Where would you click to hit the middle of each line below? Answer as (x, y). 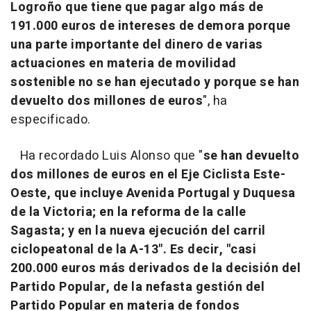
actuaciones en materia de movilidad (124, 64)
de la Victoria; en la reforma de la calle (128, 212)
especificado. (51, 120)
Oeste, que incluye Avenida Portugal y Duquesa (153, 194)
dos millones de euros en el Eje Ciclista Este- (148, 175)
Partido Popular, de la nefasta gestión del (137, 287)
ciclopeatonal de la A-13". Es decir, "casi (133, 250)
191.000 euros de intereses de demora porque (151, 26)
